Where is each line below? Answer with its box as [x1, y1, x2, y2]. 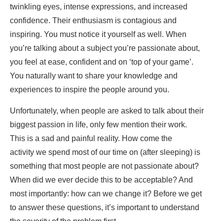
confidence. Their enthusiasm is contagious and [10, 16, 177, 25]
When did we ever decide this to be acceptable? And [10, 176, 193, 184]
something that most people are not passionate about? [10, 162, 199, 171]
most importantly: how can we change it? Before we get [10, 189, 202, 198]
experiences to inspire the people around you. [10, 85, 169, 94]
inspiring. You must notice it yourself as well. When [10, 30, 186, 39]
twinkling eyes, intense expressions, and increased [10, 2, 187, 11]
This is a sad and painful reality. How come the [10, 134, 172, 143]
